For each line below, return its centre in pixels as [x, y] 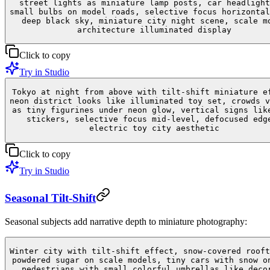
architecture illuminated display [154, 30]
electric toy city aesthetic [154, 128]
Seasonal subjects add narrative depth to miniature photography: [126, 222]
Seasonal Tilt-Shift [50, 198]
